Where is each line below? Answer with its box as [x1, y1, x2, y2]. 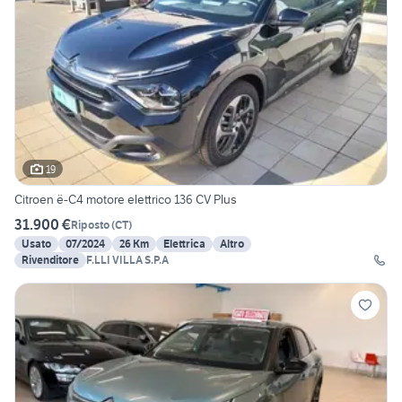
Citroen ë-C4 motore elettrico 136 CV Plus [14, 191, 237, 208]
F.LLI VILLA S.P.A [86, 253, 169, 267]
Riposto [71, 217, 109, 232]
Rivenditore [22, 253, 79, 267]
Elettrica [163, 237, 205, 251]
